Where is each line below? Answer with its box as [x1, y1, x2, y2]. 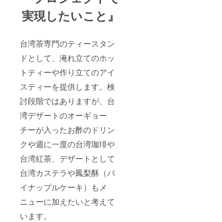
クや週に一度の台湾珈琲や [20, 138, 115, 150]
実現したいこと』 [21, 7, 119, 24]
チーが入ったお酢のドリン [20, 124, 115, 136]
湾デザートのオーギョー [20, 110, 107, 121]
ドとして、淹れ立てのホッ [20, 52, 115, 64]
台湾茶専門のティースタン [20, 38, 115, 50]
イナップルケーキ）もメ [20, 181, 107, 193]
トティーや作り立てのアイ [20, 66, 115, 78]
